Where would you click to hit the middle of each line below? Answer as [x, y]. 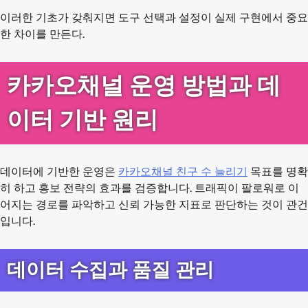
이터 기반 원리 [82, 120]
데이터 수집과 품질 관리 [110, 269]
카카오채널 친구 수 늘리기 [183, 171]
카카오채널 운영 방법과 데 [144, 86]
